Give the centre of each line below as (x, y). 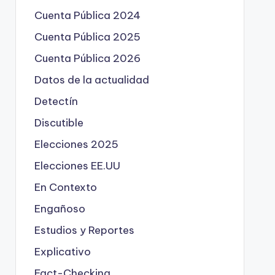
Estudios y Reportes (84, 230)
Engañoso (60, 209)
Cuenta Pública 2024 (87, 15)
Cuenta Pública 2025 (87, 37)
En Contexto (65, 187)
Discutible (59, 123)
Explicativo (62, 252)
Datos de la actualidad (91, 80)
